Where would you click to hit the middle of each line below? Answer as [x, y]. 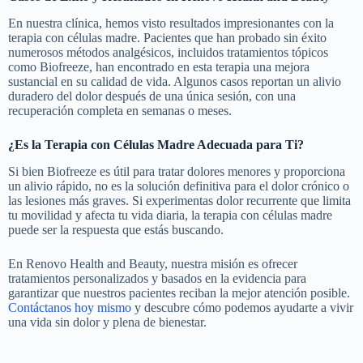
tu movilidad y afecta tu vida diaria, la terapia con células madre [170, 215]
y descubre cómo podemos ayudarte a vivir [242, 307]
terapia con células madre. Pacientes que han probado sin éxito [167, 37]
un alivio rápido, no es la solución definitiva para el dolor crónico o [179, 186]
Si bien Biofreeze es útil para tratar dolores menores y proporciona [177, 171]
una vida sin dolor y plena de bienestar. [107, 322]
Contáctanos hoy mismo [70, 307]
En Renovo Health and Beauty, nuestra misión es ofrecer [153, 263]
